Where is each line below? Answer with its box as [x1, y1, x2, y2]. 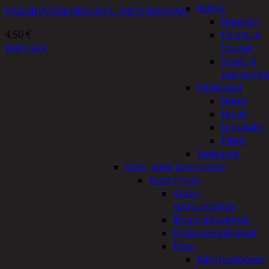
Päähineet [197, 81, 243, 94]
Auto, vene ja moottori [125, 160, 226, 174]
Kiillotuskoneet [197, 253, 264, 266]
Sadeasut [197, 147, 239, 160]
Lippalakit [221, 121, 264, 134]
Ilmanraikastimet [173, 213, 249, 226]
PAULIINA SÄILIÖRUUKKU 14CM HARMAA [5, 4, 187, 18]
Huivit [221, 107, 247, 121]
